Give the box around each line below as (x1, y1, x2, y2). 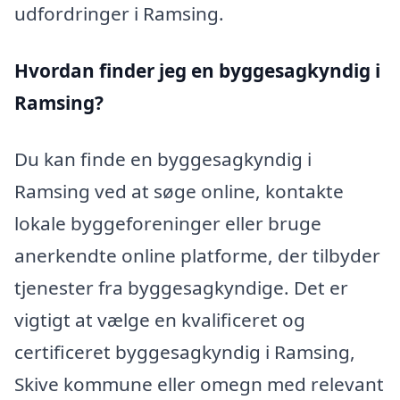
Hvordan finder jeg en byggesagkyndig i (14, 57, 380, 83)
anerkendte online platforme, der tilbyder (14, 243, 380, 269)
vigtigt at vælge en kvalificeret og (14, 307, 305, 333)
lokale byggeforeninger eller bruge (14, 211, 321, 237)
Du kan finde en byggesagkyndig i (14, 146, 312, 172)
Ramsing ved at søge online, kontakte (14, 179, 344, 204)
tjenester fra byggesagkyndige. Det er (14, 275, 348, 301)
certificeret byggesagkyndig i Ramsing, (14, 339, 355, 365)
